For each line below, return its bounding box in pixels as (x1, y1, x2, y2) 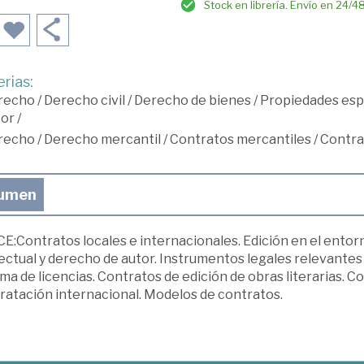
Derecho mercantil (43, 132, 161, 148)
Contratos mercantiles (169, 132, 311, 148)
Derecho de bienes (133, 93, 251, 109)
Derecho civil (43, 93, 125, 109)
